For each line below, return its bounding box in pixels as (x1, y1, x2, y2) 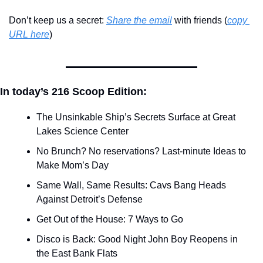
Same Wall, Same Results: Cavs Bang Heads (36, 180, 226, 191)
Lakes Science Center (36, 126, 129, 137)
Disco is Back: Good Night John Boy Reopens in (36, 234, 238, 245)
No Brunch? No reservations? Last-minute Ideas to (36, 146, 246, 157)
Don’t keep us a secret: (9, 15, 106, 26)
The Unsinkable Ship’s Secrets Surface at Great (36, 112, 235, 123)
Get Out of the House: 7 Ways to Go (36, 214, 183, 225)
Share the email (106, 15, 172, 26)
